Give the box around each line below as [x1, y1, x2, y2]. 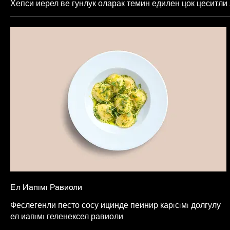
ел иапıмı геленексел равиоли [10, 210, 123, 221]
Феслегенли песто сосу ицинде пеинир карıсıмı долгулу [10, 199, 221, 210]
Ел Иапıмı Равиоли [10, 182, 82, 192]
